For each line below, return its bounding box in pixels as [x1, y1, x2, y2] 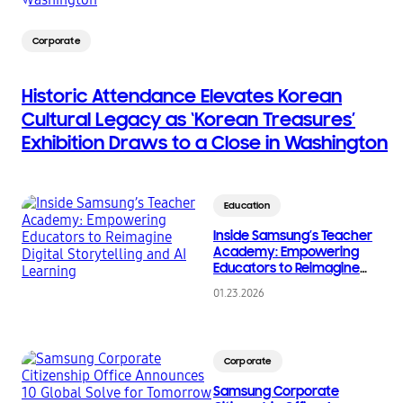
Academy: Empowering [212, 244, 359, 261]
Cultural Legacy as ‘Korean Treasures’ [22, 108, 355, 132]
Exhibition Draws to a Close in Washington [22, 131, 388, 156]
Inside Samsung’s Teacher [212, 228, 372, 245]
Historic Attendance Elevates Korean [22, 85, 342, 109]
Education [223, 200, 270, 212]
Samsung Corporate [212, 383, 339, 400]
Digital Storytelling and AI [212, 276, 366, 293]
